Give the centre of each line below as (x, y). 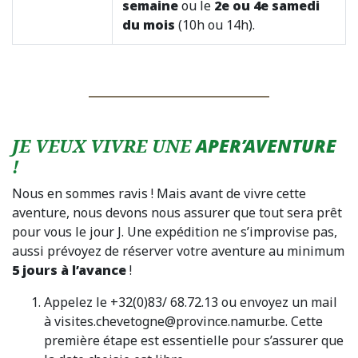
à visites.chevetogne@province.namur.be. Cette (183, 321)
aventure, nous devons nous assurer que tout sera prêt (177, 212)
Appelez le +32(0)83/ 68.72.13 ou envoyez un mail (191, 302)
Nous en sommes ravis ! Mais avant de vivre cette (159, 193)
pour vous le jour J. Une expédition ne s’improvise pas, (175, 231)
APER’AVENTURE (266, 145)
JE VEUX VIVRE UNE (104, 145)
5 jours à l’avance (69, 270)
